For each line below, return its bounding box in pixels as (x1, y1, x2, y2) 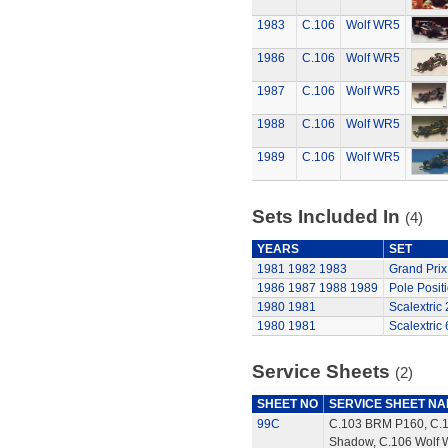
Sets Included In (251, 206, 405, 227)
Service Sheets (251, 361, 395, 382)
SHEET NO (256, 397, 318, 411)
